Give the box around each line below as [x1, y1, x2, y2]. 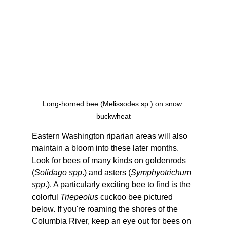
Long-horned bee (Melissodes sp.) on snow [43, 100, 184, 108]
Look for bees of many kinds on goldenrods [31, 156, 188, 165]
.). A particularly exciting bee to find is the [45, 180, 193, 190]
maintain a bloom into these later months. [31, 144, 181, 153]
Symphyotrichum [130, 168, 193, 177]
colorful [31, 193, 60, 202]
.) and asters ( [82, 168, 131, 177]
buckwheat [96, 112, 131, 121]
